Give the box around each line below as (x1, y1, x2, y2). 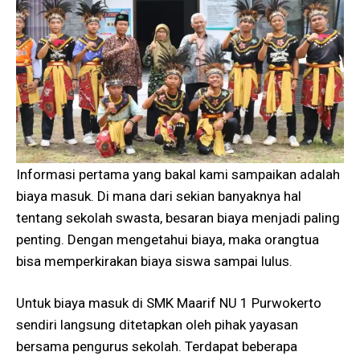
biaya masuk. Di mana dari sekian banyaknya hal (16, 187, 301, 204)
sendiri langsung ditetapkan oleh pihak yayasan (16, 317, 298, 333)
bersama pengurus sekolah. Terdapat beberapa (16, 338, 297, 355)
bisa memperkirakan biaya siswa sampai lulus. (16, 252, 292, 269)
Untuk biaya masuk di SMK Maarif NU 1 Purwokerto (16, 295, 321, 312)
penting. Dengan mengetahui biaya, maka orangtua (16, 231, 319, 247)
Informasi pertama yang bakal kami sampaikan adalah (16, 166, 340, 182)
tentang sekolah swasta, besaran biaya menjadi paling (16, 209, 340, 226)
